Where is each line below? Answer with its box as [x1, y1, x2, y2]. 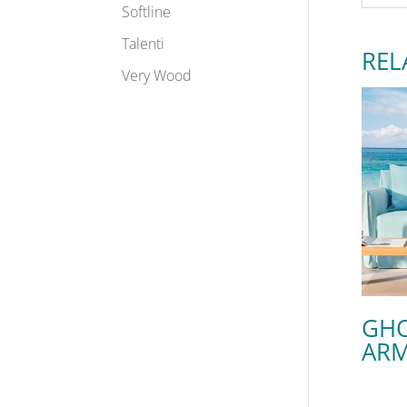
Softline [122, 2, 172, 22]
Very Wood [122, 65, 193, 85]
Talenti [122, 34, 165, 54]
